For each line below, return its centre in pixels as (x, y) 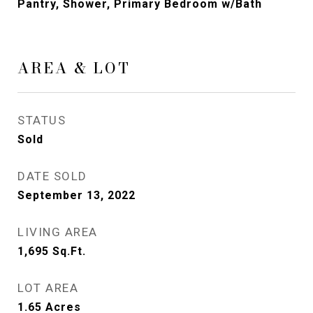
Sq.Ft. (69, 251)
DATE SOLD (52, 176)
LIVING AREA (58, 232)
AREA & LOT (74, 68)
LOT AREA (48, 288)
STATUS (42, 120)
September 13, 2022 (77, 195)
